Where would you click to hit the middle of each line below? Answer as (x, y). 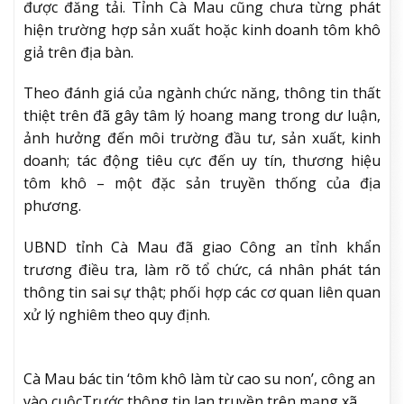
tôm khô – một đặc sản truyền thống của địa (202, 184)
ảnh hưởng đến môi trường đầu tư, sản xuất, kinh (202, 138)
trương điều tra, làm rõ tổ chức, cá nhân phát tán (202, 270)
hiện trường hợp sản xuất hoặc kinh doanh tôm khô (202, 29)
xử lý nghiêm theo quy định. (117, 315)
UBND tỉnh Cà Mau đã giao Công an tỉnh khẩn (202, 248)
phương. (52, 206)
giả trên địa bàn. (78, 52)
